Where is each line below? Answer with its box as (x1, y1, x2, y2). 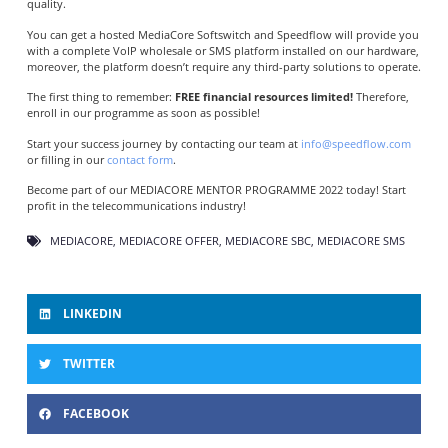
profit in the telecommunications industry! (26, 198, 246, 214)
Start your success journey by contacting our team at (26, 135, 301, 151)
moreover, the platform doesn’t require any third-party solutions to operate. (26, 58, 421, 74)
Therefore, (352, 89, 409, 105)
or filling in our (26, 151, 107, 167)
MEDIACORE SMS (316, 233, 405, 249)
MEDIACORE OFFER (118, 233, 219, 249)
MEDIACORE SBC (224, 233, 311, 249)
